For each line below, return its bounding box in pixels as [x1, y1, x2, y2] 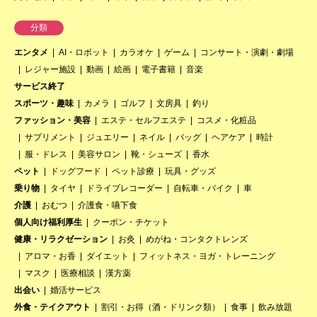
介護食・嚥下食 [78, 200, 137, 210]
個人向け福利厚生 [14, 217, 82, 227]
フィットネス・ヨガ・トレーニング [139, 250, 275, 261]
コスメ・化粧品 [197, 115, 256, 125]
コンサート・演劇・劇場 [200, 47, 294, 57]
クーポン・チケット [93, 217, 169, 227]
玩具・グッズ [165, 166, 216, 176]
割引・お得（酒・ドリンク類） [101, 301, 220, 312]
